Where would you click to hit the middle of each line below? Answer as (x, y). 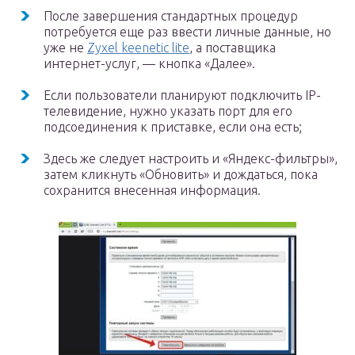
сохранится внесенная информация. (152, 190)
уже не (65, 48)
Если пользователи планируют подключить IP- (182, 95)
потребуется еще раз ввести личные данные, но (187, 32)
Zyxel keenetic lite (138, 48)
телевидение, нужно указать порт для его (168, 111)
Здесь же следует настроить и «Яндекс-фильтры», (191, 158)
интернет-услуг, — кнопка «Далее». (149, 63)
